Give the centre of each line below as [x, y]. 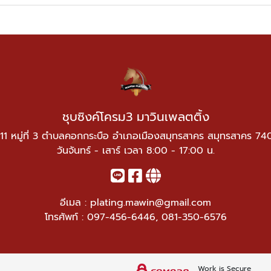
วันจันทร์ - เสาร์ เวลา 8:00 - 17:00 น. [135, 151]
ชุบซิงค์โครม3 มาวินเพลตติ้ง [135, 117]
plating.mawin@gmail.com [151, 203]
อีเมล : [75, 203]
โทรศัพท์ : [66, 217]
